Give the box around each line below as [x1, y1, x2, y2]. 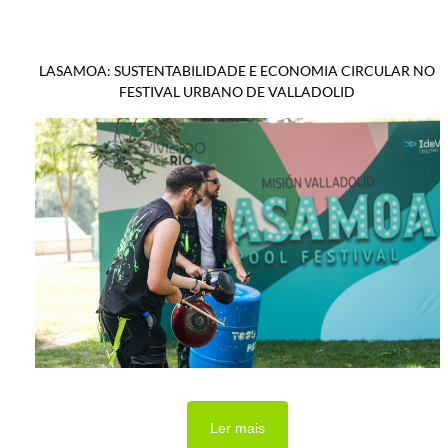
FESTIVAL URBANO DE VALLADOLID [119, 82, 356, 100]
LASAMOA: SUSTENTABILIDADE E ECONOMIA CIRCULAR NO [39, 61, 436, 79]
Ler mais [209, 420, 265, 437]
